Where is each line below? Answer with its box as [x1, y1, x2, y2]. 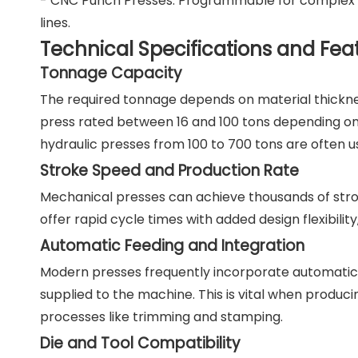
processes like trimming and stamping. [40, 308, 283, 326]
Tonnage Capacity [40, 62, 182, 84]
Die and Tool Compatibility [40, 332, 241, 354]
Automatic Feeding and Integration [40, 235, 304, 257]
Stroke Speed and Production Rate [40, 160, 299, 181]
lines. [40, 14, 70, 32]
